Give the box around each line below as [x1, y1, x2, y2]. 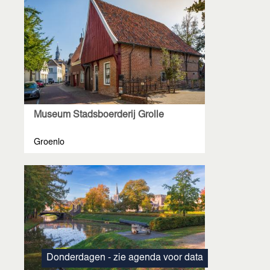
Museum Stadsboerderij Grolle [34, 110, 164, 121]
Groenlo [34, 139, 64, 148]
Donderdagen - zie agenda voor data [46, 253, 203, 263]
